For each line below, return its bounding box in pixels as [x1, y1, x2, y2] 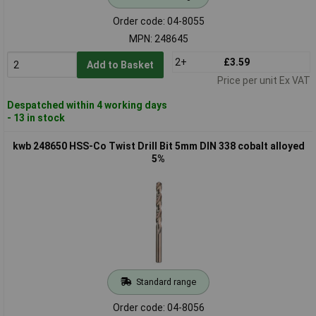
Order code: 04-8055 [112, 15, 205, 27]
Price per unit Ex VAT [217, 74, 310, 86]
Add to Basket [86, 59, 154, 71]
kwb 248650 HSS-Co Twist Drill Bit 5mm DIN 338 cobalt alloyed [12, 140, 305, 152]
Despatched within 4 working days [6, 99, 167, 111]
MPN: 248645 [128, 32, 188, 44]
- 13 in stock [6, 111, 65, 123]
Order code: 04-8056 [112, 301, 205, 313]
